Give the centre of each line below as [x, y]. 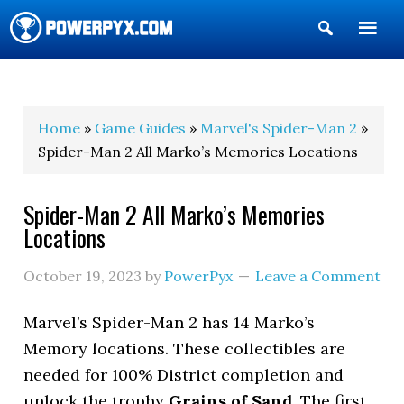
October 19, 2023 [83, 276]
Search [362, 57]
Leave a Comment [318, 276]
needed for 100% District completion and [184, 375]
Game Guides [141, 128]
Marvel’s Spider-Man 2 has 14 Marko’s [170, 322]
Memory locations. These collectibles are [185, 349]
